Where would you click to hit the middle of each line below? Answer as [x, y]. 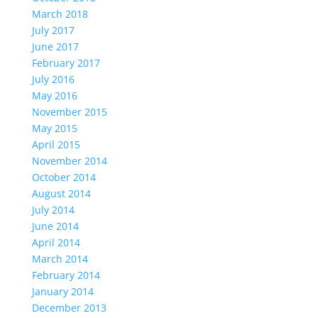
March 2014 [60, 259]
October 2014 [64, 177]
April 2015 [56, 144]
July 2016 [53, 79]
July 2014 [53, 210]
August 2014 [61, 193]
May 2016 [54, 95]
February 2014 [66, 275]
